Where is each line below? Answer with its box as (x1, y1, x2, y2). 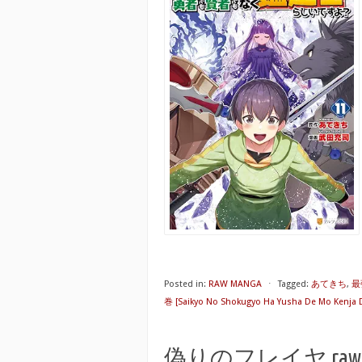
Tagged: (278, 279, 309, 289)
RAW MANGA (208, 279, 262, 289)
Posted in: (164, 279, 206, 289)
